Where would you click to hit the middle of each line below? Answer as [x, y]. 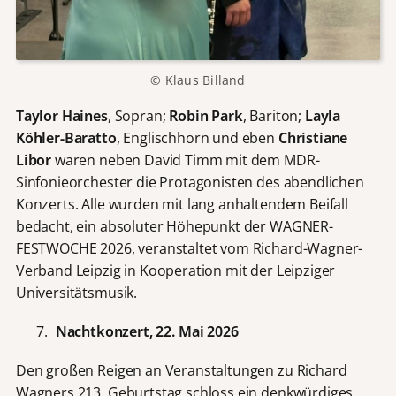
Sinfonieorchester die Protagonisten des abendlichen [190, 183]
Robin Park [206, 116]
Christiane [313, 138]
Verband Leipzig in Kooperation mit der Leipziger [175, 271]
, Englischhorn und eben [197, 138]
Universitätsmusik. [76, 293]
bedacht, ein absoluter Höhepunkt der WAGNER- [174, 227]
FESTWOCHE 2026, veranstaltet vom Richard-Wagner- [189, 249]
